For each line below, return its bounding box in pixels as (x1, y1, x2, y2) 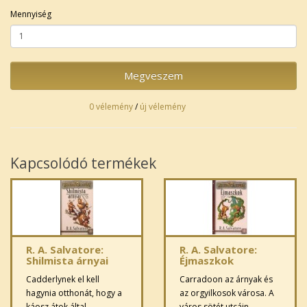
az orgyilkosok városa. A (180, 286, 274, 299)
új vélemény (140, 100, 186, 112)
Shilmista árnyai (26, 253, 108, 267)
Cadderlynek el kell (26, 273, 99, 285)
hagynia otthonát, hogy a (26, 286, 122, 299)
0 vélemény (89, 100, 133, 112)
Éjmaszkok (180, 253, 234, 267)
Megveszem (124, 68, 183, 82)
